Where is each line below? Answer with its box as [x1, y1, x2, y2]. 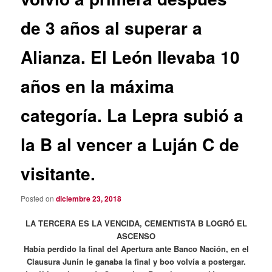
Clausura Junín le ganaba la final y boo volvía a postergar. [26, 256, 246, 268]
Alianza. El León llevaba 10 [21, 44, 240, 69]
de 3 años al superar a [21, 15, 203, 40]
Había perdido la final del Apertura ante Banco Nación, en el [23, 243, 249, 255]
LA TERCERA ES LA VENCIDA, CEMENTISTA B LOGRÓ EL [25, 217, 247, 229]
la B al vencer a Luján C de [21, 131, 240, 157]
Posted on [21, 193, 56, 204]
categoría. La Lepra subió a [21, 102, 244, 127]
